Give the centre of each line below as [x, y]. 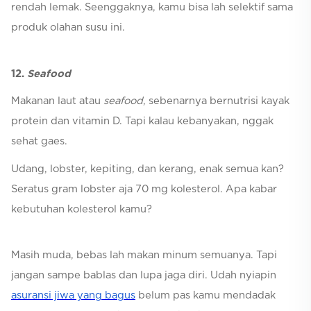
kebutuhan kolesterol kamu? [82, 209]
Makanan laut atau [57, 101]
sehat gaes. [39, 142]
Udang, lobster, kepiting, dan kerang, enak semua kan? [148, 169]
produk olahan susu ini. [68, 28]
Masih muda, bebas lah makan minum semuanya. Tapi [144, 255]
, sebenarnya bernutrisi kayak [216, 101]
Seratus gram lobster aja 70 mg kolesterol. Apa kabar [144, 189]
